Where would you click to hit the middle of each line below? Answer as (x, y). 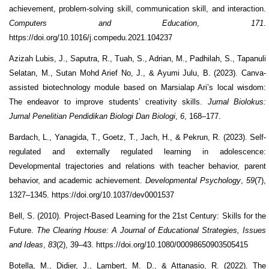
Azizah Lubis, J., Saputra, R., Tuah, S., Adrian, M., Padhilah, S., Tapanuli (138, 58)
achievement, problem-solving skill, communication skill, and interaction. (138, 8)
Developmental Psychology (193, 180)
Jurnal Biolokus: (237, 101)
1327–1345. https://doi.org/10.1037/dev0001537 (92, 195)
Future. (23, 230)
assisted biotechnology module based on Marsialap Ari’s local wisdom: (138, 87)
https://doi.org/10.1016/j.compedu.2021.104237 (91, 37)
